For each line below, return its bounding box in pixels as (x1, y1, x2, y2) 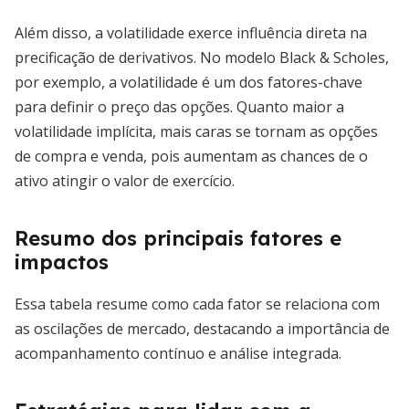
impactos (15, 249, 109, 275)
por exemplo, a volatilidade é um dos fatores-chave (15, 72, 362, 92)
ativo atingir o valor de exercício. (15, 171, 235, 191)
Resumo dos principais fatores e (15, 225, 341, 251)
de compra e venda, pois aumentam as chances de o (15, 146, 368, 166)
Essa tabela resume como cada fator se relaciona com (15, 294, 380, 314)
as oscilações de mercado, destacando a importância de (15, 319, 390, 339)
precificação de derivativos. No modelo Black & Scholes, (15, 47, 389, 68)
